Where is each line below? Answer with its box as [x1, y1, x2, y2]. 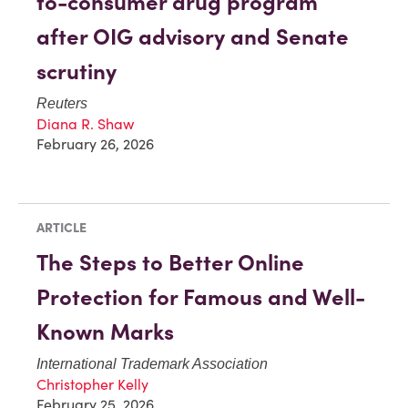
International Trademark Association [36, 355, 268, 372]
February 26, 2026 [36, 134, 154, 153]
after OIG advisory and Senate [36, 22, 349, 51]
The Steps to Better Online [36, 248, 304, 277]
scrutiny [36, 56, 117, 86]
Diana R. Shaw [36, 114, 134, 133]
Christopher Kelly [36, 374, 148, 393]
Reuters [36, 95, 87, 111]
